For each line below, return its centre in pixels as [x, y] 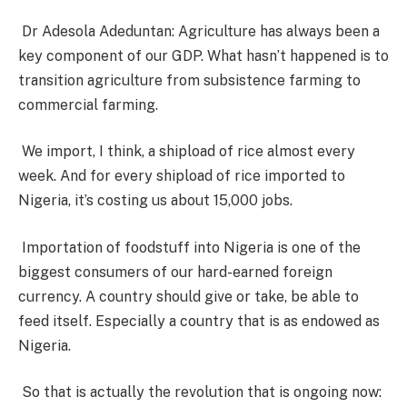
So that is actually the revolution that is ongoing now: [200, 392]
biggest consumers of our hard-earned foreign [175, 272]
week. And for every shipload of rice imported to [182, 176]
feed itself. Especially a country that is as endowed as [199, 321]
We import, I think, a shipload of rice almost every [187, 152]
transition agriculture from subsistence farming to [189, 80]
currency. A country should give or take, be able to [189, 296]
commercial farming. [88, 104]
